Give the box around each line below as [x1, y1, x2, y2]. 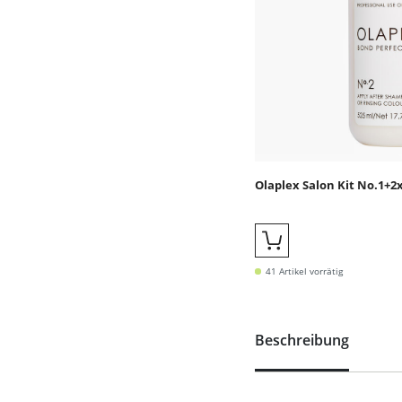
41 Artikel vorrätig [266, 265, 343, 277]
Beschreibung [255, 330, 349, 350]
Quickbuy [270, 244, 336, 265]
